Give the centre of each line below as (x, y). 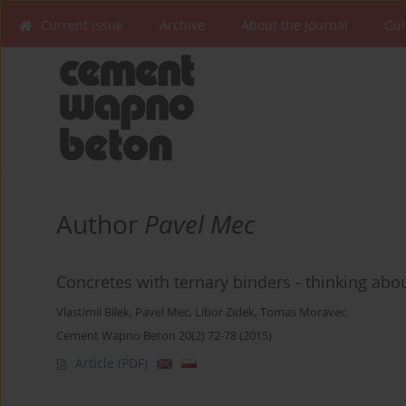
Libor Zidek (225, 313)
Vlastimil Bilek (93, 313)
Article (97, 363)
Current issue (82, 25)
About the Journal (295, 25)
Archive (182, 25)
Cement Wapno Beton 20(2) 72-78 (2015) (164, 336)
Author (100, 224)
